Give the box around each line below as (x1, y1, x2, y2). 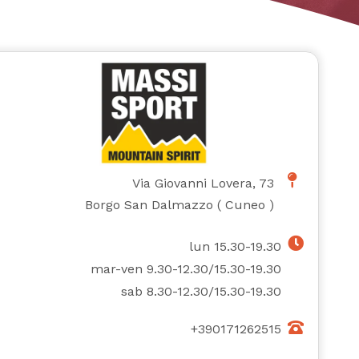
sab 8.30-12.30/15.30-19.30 (121, 284, 282, 300)
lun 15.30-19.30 (189, 239, 282, 255)
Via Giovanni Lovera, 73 (132, 175, 275, 192)
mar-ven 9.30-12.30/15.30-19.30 (91, 261, 282, 277)
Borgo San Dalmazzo (85, 197, 214, 213)
